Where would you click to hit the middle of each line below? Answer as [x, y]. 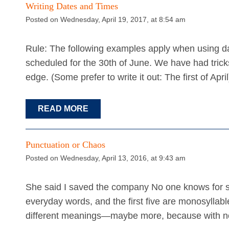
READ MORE [63, 108]
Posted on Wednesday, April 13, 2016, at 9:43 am [106, 158]
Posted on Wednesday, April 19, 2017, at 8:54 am [106, 19]
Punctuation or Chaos [65, 144]
